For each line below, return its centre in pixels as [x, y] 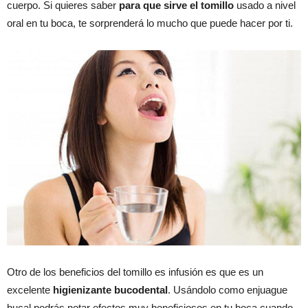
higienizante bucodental [109, 289]
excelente [29, 289]
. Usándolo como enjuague [228, 289]
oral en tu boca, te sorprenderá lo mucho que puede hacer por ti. [150, 23]
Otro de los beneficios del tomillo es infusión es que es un [135, 272]
